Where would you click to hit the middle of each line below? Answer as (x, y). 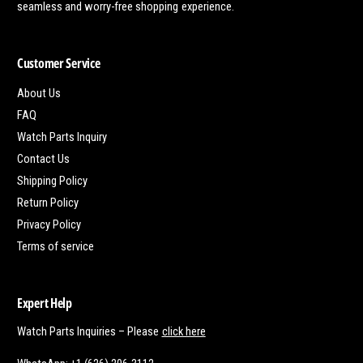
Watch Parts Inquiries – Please (90, 332)
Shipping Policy (53, 181)
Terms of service (56, 247)
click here (184, 332)
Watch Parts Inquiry (62, 137)
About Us (39, 94)
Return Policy (48, 203)
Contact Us (44, 159)
